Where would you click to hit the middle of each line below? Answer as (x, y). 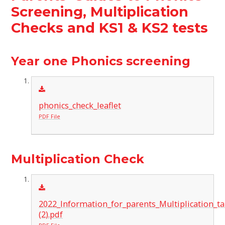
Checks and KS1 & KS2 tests (110, 28)
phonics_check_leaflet (80, 106)
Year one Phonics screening (101, 61)
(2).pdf (50, 214)
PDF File (49, 117)
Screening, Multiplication (100, 12)
